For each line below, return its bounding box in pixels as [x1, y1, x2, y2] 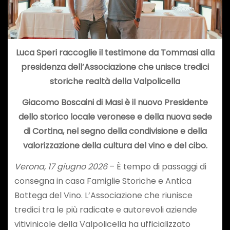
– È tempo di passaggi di [107, 160, 206, 172]
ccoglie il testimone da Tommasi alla [67, 46, 215, 59]
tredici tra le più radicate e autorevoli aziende [14, 203, 197, 216]
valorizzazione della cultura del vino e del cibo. [23, 139, 207, 151]
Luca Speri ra [15, 46, 68, 59]
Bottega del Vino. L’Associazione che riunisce [14, 189, 193, 201]
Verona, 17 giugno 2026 [14, 160, 107, 172]
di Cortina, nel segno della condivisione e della [23, 125, 207, 137]
